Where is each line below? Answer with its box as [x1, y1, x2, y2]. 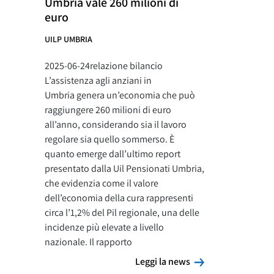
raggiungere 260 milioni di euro [45, 103, 171, 116]
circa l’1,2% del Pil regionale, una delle [45, 206, 199, 219]
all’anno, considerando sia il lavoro [45, 118, 187, 131]
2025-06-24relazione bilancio [45, 59, 163, 72]
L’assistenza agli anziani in [45, 74, 152, 87]
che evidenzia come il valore [45, 177, 158, 190]
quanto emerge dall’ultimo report [45, 147, 180, 160]
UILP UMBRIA [45, 34, 92, 45]
